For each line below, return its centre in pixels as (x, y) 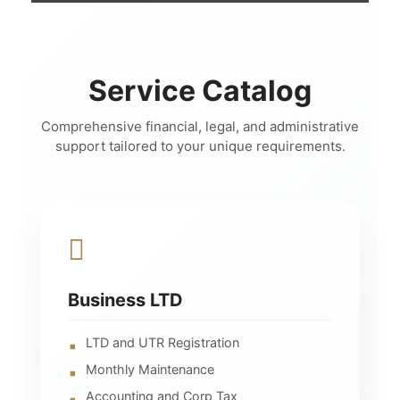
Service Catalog (200, 90)
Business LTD (125, 300)
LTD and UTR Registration (162, 342)
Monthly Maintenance (150, 369)
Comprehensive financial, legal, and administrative (200, 126)
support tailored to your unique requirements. (200, 146)
